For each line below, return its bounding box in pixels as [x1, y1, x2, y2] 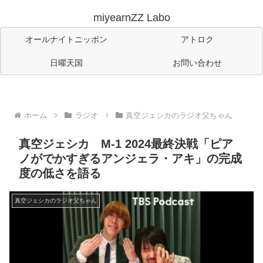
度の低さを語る [19, 167, 101, 180]
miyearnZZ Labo [93, 12, 170, 24]
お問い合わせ [172, 58, 222, 68]
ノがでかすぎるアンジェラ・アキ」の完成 [19, 152, 242, 166]
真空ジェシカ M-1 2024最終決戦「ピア [19, 137, 233, 151]
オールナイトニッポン [25, 35, 107, 45]
